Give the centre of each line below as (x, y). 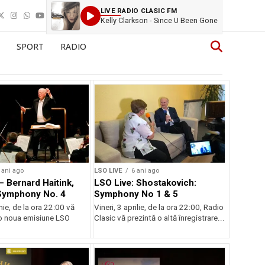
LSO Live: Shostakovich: (146, 182)
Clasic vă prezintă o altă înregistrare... (160, 218)
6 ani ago (146, 170)
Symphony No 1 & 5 (136, 194)
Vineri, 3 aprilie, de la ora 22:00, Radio (159, 207)
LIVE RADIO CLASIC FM (139, 10)
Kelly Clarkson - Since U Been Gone (159, 20)
